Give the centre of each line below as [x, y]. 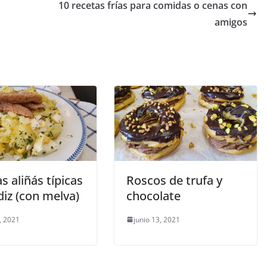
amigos [231, 22]
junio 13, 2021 [157, 219]
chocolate [153, 195]
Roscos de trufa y [174, 180]
